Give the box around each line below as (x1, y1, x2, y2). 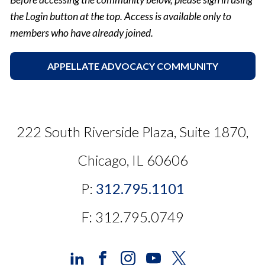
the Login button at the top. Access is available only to (9, 10, 231, 23)
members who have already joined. (9, 27, 153, 40)
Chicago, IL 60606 (77, 151, 188, 169)
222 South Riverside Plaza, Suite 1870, (17, 123, 248, 141)
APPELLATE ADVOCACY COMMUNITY (47, 60, 218, 72)
